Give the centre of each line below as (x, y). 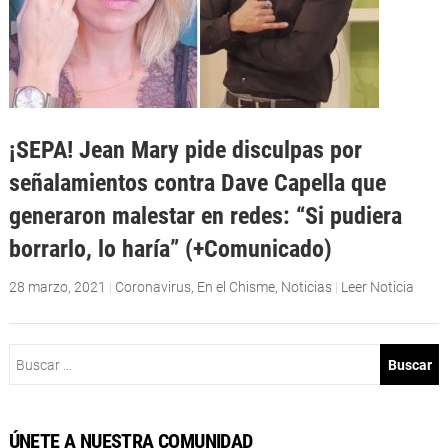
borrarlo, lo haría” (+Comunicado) (170, 249)
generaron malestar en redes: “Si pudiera (205, 216)
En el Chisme (235, 287)
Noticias (306, 287)
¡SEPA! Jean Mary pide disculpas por (185, 150)
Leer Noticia (377, 287)
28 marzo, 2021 (57, 287)
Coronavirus (152, 287)
